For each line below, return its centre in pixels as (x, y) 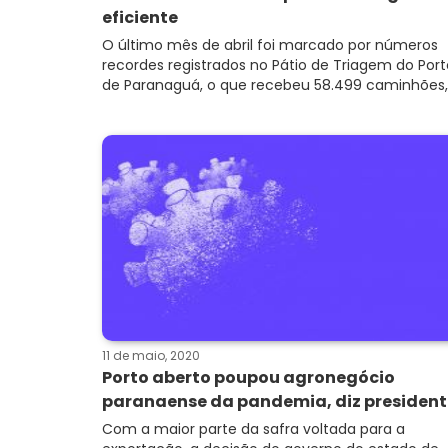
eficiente (140, 17)
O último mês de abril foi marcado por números (270, 45)
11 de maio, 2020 (151, 355)
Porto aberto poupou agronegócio (248, 377)
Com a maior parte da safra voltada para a (253, 429)
